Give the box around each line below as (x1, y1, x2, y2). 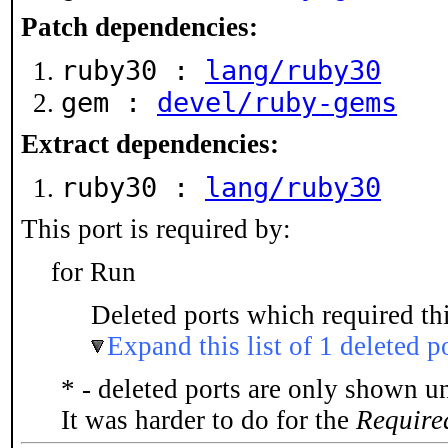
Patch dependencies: (21, 12, 258, 42)
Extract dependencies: (21, 129, 279, 159)
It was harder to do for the (61, 405, 356, 435)
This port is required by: (21, 214, 291, 244)
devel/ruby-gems (157, 87, 397, 118)
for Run (51, 257, 136, 287)
